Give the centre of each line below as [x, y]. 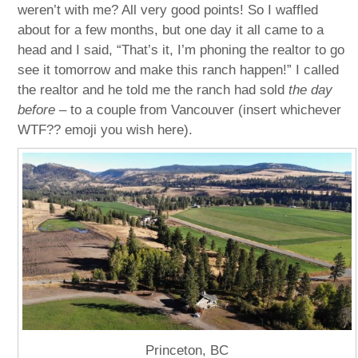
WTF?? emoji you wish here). [105, 129]
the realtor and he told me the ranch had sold [153, 89]
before [37, 109]
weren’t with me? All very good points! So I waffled [168, 10]
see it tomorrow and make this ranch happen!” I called [179, 70]
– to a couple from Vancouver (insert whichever [199, 109]
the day [311, 89]
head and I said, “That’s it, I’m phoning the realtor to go [181, 50]
